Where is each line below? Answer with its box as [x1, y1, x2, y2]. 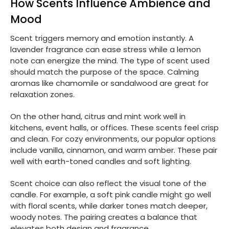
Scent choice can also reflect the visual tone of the [10, 177, 207, 189]
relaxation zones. [10, 88, 75, 100]
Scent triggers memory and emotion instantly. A [10, 32, 194, 43]
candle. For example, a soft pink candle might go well [10, 189, 211, 200]
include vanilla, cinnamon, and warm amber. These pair [10, 144, 217, 155]
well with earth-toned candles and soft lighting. [10, 155, 191, 167]
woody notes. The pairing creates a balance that [10, 211, 197, 222]
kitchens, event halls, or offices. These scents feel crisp [10, 122, 219, 133]
